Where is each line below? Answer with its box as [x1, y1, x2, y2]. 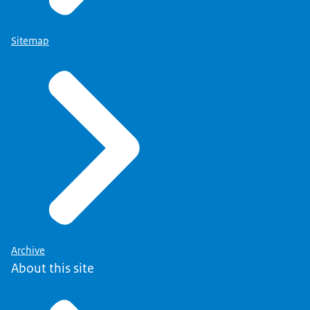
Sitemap [11, 34, 49, 48]
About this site [11, 259, 94, 277]
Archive [11, 244, 45, 258]
